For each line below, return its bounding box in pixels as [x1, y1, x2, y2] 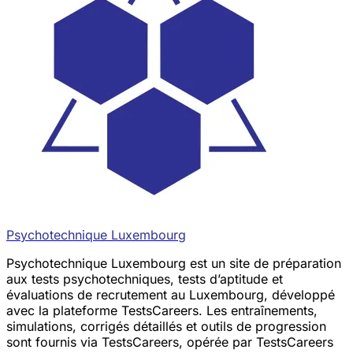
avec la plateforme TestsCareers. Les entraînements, [6, 302, 318, 318]
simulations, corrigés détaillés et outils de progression [6, 318, 326, 334]
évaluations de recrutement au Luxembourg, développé [6, 286, 335, 303]
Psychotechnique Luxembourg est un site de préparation [6, 255, 341, 271]
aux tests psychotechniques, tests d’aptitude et [6, 270, 283, 287]
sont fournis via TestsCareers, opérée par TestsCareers [6, 333, 333, 350]
